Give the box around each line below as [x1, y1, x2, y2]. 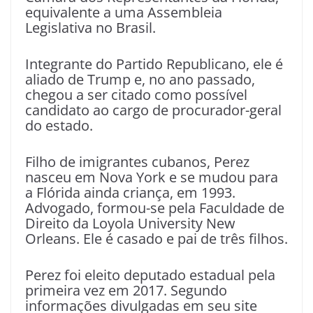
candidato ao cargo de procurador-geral [25, 100, 282, 119]
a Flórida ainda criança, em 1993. [25, 182, 235, 202]
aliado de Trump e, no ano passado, [25, 69, 255, 89]
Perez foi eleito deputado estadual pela [25, 265, 275, 284]
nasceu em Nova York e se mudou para [25, 167, 278, 187]
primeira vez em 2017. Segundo [25, 280, 227, 300]
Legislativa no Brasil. [25, 17, 156, 37]
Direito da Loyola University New [25, 213, 235, 233]
